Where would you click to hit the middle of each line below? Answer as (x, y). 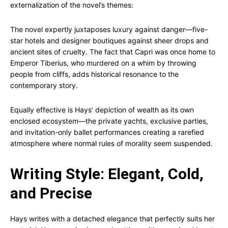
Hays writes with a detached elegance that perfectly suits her (112, 219)
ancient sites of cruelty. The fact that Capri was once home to (113, 52)
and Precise (51, 193)
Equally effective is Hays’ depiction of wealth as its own (102, 110)
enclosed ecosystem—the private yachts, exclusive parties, (109, 121)
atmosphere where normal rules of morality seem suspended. (111, 143)
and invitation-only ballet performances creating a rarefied (107, 132)
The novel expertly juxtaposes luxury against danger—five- (109, 29)
